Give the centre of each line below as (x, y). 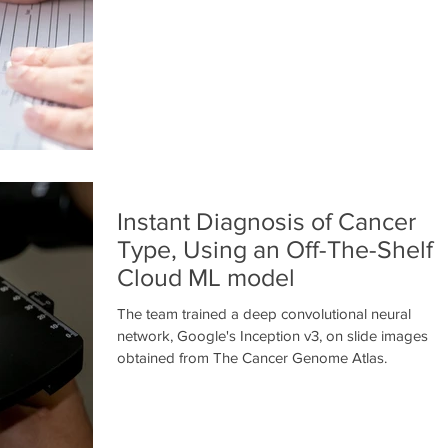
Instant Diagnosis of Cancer (266, 220)
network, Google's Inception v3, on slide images (272, 335)
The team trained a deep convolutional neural (264, 313)
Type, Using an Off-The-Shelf (275, 248)
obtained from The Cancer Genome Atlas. (252, 357)
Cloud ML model (206, 276)
